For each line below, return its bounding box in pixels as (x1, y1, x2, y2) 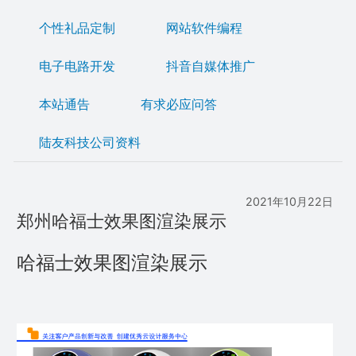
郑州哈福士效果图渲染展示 (16, 210, 226, 232)
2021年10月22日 (246, 194, 333, 208)
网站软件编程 (165, 20, 242, 37)
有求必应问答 (140, 96, 217, 113)
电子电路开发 (38, 58, 115, 75)
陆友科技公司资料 (38, 134, 141, 151)
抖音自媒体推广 (165, 58, 255, 75)
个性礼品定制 (38, 20, 115, 37)
